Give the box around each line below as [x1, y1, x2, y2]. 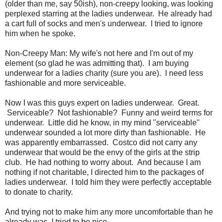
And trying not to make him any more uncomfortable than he [5, 207, 213, 216]
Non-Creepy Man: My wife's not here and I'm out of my [5, 49, 193, 57]
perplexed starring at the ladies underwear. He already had [5, 9, 212, 18]
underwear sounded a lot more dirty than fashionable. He [5, 128, 206, 137]
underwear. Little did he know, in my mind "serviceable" [5, 118, 200, 127]
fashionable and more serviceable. [5, 78, 126, 87]
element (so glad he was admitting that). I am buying [5, 58, 189, 67]
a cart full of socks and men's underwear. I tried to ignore [5, 19, 203, 28]
